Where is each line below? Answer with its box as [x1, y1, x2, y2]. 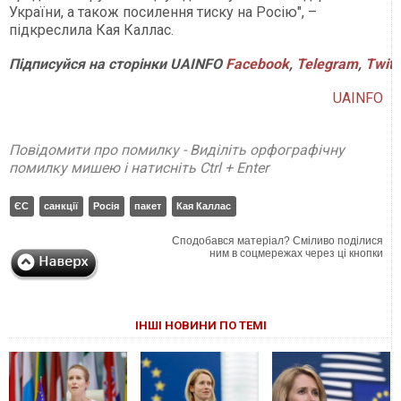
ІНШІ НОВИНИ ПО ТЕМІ [134, 319, 267, 333]
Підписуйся [9, 55, 85, 73]
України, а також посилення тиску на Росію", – [9, 4, 317, 21]
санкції [44, 200, 78, 212]
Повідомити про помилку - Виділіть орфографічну [9, 141, 345, 159]
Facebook [226, 55, 289, 73]
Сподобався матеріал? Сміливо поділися [172, 235, 384, 248]
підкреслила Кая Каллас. [9, 21, 177, 39]
